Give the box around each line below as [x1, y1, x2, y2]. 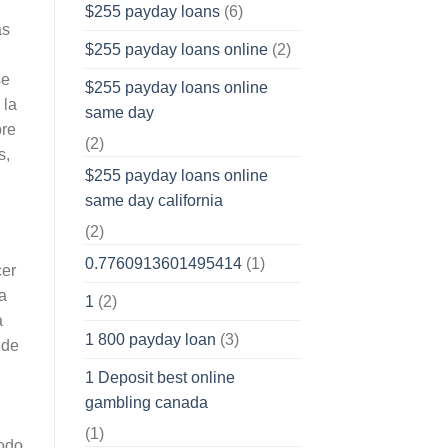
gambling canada [84, 394, 208, 412]
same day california [84, 192, 223, 210]
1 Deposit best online [84, 369, 235, 387]
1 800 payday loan [84, 331, 216, 349]
